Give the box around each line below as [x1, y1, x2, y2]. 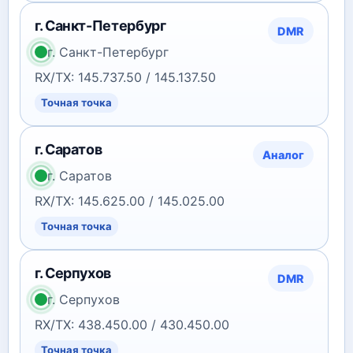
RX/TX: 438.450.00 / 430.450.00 [35, 317, 229, 333]
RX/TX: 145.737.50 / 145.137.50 [35, 69, 216, 85]
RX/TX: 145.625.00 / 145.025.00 [35, 193, 225, 209]
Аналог [262, 147, 304, 162]
